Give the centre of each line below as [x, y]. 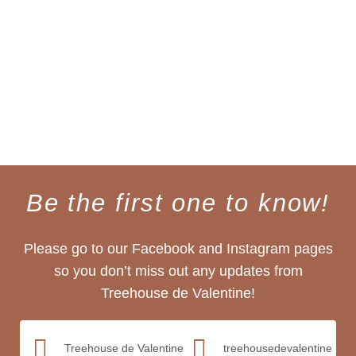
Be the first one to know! [178, 203]
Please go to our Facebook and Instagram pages [178, 249]
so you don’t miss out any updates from [178, 271]
